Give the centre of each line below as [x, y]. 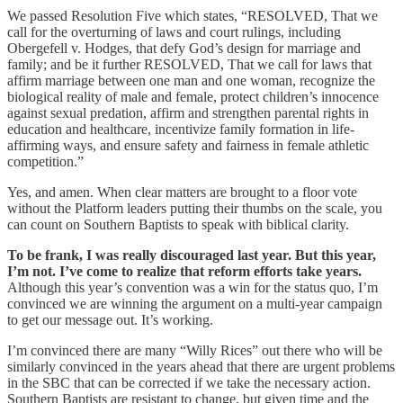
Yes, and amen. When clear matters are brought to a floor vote [182, 192]
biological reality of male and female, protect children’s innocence [193, 96]
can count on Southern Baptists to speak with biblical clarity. [178, 224]
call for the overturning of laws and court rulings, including [174, 31]
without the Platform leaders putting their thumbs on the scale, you [195, 208]
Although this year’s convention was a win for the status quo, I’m [193, 287]
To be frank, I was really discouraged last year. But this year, [192, 255]
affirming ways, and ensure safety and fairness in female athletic [188, 145]
